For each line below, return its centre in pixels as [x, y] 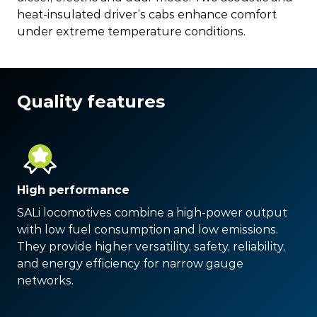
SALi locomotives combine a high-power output [152, 212]
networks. [45, 280]
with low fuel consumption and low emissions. [148, 229]
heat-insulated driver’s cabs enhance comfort [147, 14]
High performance [73, 190]
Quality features [91, 102]
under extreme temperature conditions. [131, 31]
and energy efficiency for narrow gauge [130, 263]
